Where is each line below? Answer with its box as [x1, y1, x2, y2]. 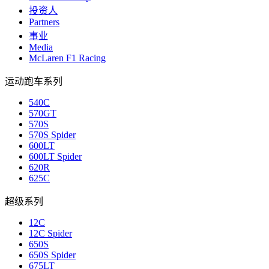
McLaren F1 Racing [29, 53, 106, 64]
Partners [29, 17, 59, 28]
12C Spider [29, 228, 72, 239]
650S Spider [29, 250, 76, 261]
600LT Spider [29, 151, 82, 162]
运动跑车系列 [5, 76, 62, 87]
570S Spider [29, 130, 76, 141]
